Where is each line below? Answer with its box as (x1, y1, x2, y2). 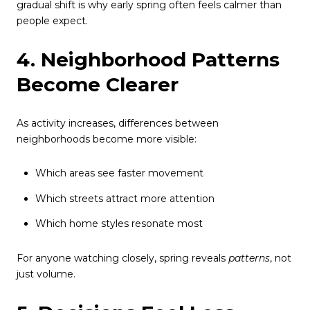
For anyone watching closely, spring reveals (17, 251, 228, 264)
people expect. (17, 14, 88, 27)
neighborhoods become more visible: (17, 132, 197, 145)
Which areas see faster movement (35, 167, 203, 180)
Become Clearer (17, 73, 179, 97)
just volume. (17, 267, 75, 280)
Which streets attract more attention (35, 192, 215, 205)
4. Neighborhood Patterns (17, 48, 280, 72)
